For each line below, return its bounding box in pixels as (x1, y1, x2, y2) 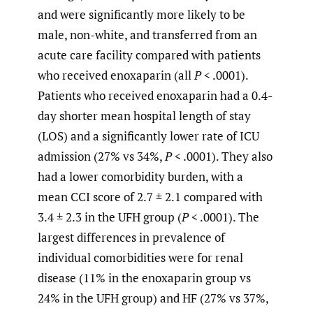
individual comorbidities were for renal (38, 249, 243, 265)
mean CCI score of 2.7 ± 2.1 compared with (38, 188, 263, 205)
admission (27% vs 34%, (38, 147, 165, 164)
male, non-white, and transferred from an (38, 26, 257, 43)
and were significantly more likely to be (38, 6, 245, 22)
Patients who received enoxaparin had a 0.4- (38, 87, 272, 103)
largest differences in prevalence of (38, 228, 225, 245)
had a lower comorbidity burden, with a (38, 168, 243, 184)
